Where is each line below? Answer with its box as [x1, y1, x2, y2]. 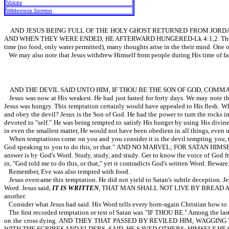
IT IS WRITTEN [52, 184, 99, 192]
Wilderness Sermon [7, 8, 52, 13]
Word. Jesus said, [4, 184, 53, 192]
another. [4, 192, 26, 200]
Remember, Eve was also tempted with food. [9, 168, 130, 175]
